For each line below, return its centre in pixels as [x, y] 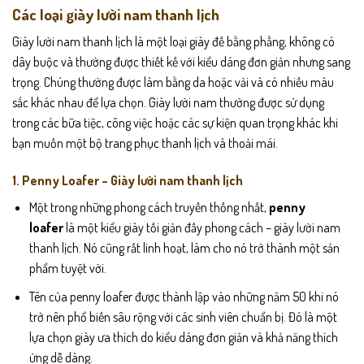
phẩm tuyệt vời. [67, 268]
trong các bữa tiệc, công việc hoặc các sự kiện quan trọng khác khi [175, 123]
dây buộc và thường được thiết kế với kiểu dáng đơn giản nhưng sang [181, 62]
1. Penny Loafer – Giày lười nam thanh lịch [128, 180]
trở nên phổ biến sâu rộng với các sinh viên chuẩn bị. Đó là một [183, 316]
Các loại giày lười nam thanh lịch [116, 14]
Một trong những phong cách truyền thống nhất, [149, 207]
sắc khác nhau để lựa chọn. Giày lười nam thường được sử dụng [168, 103]
